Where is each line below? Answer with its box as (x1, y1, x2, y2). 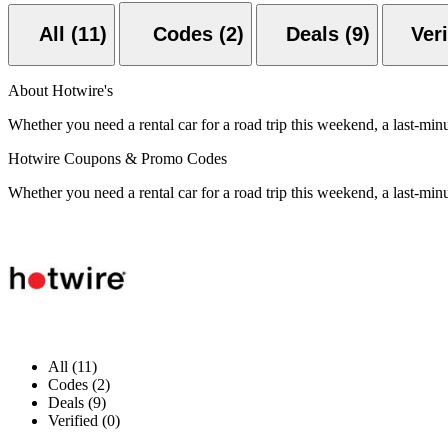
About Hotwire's (8, 82, 113, 100)
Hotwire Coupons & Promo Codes (8, 150, 227, 168)
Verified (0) (48, 412, 120, 430)
